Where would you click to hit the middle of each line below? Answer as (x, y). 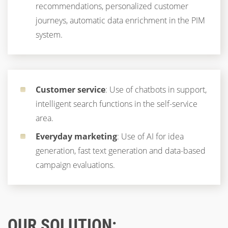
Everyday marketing (76, 136)
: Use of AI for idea (150, 136)
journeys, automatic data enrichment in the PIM (120, 20)
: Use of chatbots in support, (156, 90)
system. (49, 35)
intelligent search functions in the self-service (117, 104)
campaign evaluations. (75, 165)
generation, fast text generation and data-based (121, 150)
